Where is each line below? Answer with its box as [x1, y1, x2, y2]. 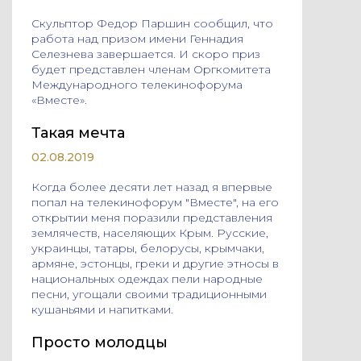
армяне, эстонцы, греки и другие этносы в [31, 256, 279, 271]
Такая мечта [31, 124, 125, 142]
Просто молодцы [31, 334, 168, 351]
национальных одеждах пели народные [31, 272, 263, 286]
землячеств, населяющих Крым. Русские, [31, 226, 268, 240]
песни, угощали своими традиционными [31, 287, 267, 301]
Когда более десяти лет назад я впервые [31, 180, 272, 194]
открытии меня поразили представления [31, 210, 272, 225]
